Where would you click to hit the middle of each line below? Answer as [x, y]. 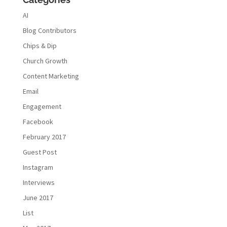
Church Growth [45, 61]
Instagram [38, 167]
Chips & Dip [40, 46]
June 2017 [38, 198]
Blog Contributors [49, 31]
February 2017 [44, 137]
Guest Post [40, 152]
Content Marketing [51, 76]
